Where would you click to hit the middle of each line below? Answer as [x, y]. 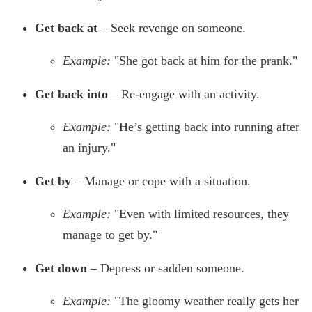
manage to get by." [110, 235]
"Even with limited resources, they [202, 214]
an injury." [89, 148]
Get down [61, 268]
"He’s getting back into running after [207, 127]
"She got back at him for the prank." [206, 61]
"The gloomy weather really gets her [206, 301]
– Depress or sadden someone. [166, 268]
